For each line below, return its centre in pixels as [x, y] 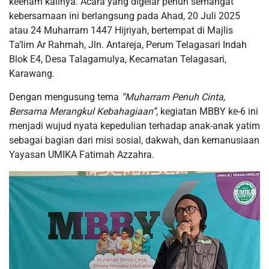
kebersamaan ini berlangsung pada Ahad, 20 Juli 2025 [125, 16]
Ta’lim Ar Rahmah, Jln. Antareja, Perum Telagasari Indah [128, 44]
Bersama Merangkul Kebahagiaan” [83, 111]
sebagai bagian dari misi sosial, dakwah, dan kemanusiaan [134, 140]
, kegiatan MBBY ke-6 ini [207, 111]
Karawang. [32, 73]
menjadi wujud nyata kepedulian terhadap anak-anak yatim [134, 125]
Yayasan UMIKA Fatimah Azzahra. [82, 154]
